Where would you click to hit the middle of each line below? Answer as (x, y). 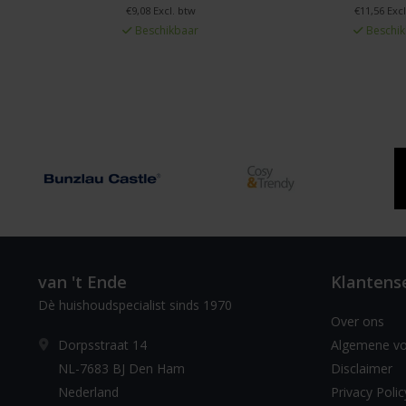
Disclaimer (361, 368)
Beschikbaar (165, 30)
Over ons (357, 321)
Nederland (88, 391)
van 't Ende (82, 281)
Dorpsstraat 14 (102, 344)
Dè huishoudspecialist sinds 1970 (135, 304)
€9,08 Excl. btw (160, 10)
